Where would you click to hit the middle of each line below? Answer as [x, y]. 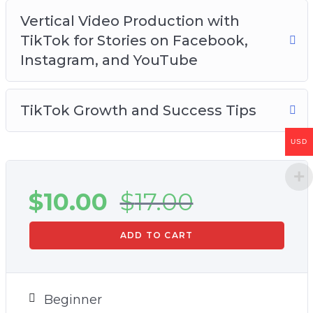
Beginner [73, 300]
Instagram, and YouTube [109, 60]
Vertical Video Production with [130, 21]
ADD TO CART [156, 235]
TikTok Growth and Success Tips [138, 110]
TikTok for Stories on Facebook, [134, 41]
